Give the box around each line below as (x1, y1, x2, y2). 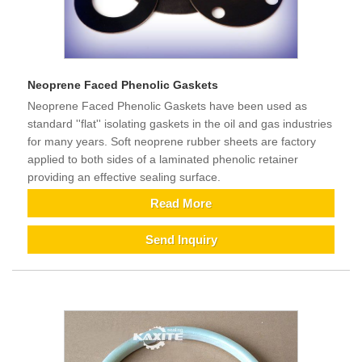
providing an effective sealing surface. (27, 170, 221, 184)
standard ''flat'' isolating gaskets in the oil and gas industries (27, 117, 332, 131)
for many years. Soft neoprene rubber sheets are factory (27, 135, 316, 149)
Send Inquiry (145, 233, 217, 247)
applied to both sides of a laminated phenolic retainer (27, 153, 298, 166)
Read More (150, 196, 212, 211)
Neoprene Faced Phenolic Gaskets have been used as (27, 99, 307, 113)
